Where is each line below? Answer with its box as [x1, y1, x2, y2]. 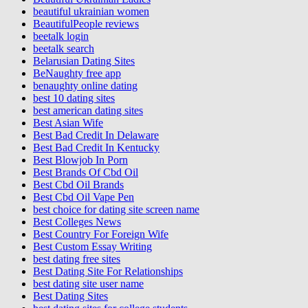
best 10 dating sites [33, 91, 115, 104]
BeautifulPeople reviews [33, 17, 139, 30]
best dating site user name [33, 277, 144, 289]
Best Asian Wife [33, 116, 103, 129]
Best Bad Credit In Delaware [33, 129, 159, 141]
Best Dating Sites [33, 289, 108, 302]
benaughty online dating [33, 79, 137, 91]
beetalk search [33, 42, 94, 54]
